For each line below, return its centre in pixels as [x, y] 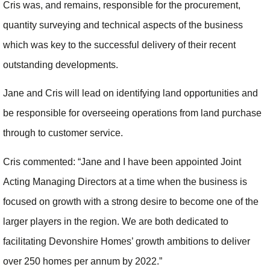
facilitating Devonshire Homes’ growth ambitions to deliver [127, 241]
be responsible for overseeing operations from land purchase [132, 113]
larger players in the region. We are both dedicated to [116, 221]
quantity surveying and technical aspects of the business [123, 25]
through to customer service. [63, 133]
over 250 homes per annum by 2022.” [83, 261]
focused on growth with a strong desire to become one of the [131, 201]
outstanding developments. [61, 64]
